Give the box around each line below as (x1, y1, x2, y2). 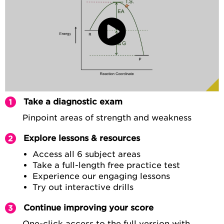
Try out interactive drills (32, 182, 133, 192)
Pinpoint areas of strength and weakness (22, 113, 191, 123)
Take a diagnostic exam (23, 97, 122, 107)
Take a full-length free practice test (32, 160, 180, 170)
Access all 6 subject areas (32, 149, 140, 159)
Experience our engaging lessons (32, 171, 170, 181)
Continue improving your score (23, 203, 153, 213)
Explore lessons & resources (23, 133, 140, 143)
